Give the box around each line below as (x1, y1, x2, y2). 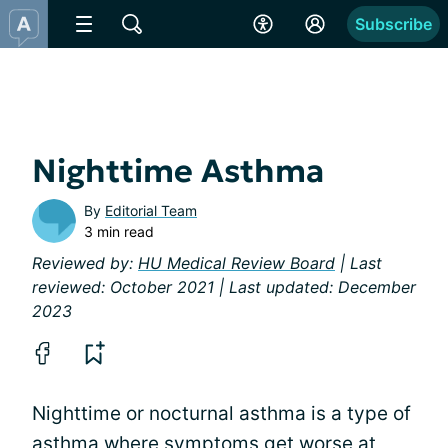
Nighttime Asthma (32, 151, 324, 191)
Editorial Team (105, 202, 197, 219)
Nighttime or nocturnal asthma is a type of (32, 402, 411, 425)
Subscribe (355, 14, 432, 34)
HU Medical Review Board (138, 253, 335, 273)
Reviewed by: (32, 253, 138, 273)
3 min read (84, 223, 154, 240)
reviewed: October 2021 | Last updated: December (32, 277, 416, 297)
